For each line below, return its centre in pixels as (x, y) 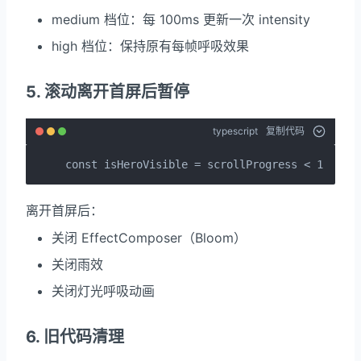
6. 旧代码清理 (75, 337)
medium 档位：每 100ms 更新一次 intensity (181, 19)
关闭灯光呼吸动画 (103, 291)
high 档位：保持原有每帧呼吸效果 (150, 46)
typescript (235, 131)
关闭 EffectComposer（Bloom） (149, 238)
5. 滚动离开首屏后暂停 (108, 91)
